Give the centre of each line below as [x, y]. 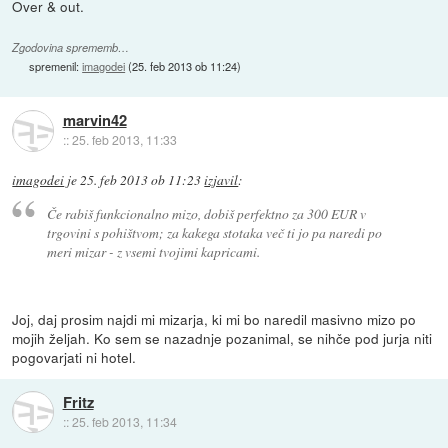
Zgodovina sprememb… [71, 48]
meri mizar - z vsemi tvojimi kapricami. [153, 251]
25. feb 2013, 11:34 [124, 421]
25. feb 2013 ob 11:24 [185, 66]
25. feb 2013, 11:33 [124, 140]
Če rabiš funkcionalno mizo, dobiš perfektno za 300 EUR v [206, 213]
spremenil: [56, 66]
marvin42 [94, 120]
